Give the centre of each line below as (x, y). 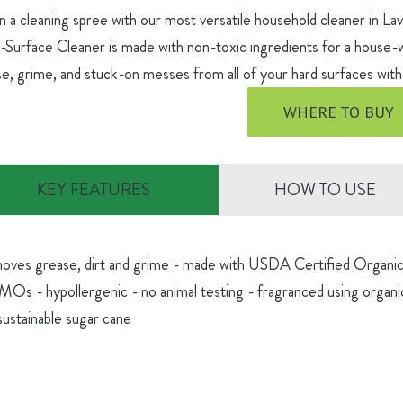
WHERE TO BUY (339, 112)
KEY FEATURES (94, 189)
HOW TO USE (326, 189)
